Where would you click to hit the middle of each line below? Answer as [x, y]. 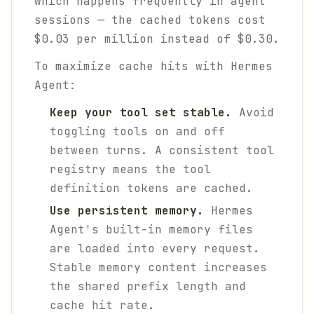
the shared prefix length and [148, 286]
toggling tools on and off [137, 131]
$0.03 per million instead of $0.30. [157, 39]
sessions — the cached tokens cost [150, 20]
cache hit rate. [102, 305]
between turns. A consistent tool [162, 150]
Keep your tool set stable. [141, 112]
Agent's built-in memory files [151, 230]
